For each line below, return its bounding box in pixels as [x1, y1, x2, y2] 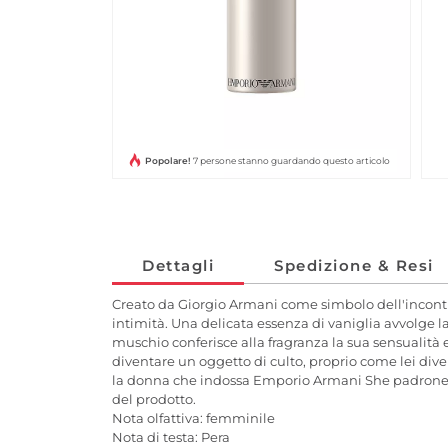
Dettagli [142, 255, 214, 275]
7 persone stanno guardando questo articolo [193, 154, 391, 166]
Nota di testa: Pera [112, 428, 230, 445]
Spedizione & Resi [274, 255, 434, 275]
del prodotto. [112, 390, 196, 407]
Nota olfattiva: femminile [112, 409, 275, 426]
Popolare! [145, 154, 192, 166]
